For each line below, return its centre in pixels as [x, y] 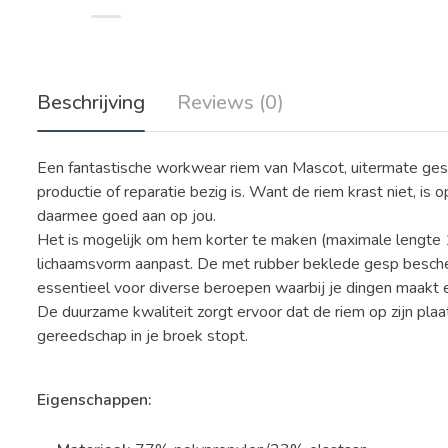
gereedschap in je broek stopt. [142, 336]
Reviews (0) [230, 103]
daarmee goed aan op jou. [126, 216]
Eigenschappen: [94, 400]
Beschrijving [91, 103]
